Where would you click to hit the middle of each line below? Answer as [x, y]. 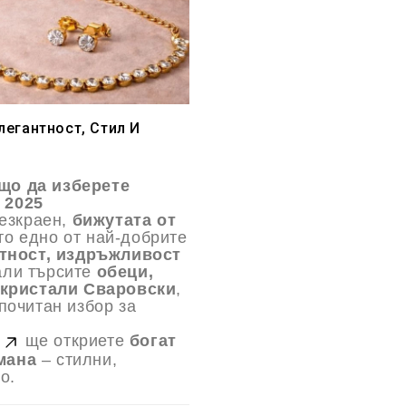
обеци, [125, 272]
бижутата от [124, 221]
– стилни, [77, 360]
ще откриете [75, 341]
